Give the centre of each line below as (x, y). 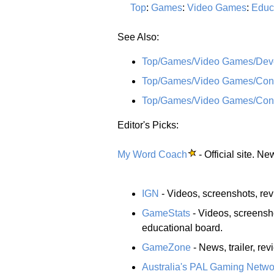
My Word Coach (152, 154)
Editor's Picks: (148, 125)
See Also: (138, 37)
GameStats (166, 213)
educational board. (182, 228)
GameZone (166, 247)
